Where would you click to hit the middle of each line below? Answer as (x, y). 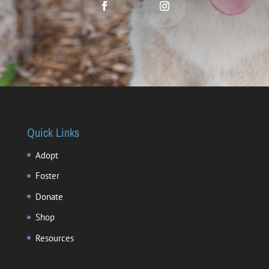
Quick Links (53, 132)
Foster (47, 176)
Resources (54, 238)
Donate (49, 196)
